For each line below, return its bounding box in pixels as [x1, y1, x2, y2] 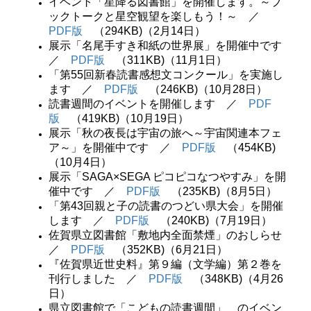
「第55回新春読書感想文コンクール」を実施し [49, 69, 283, 81]
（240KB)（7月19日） [149, 215, 283, 226]
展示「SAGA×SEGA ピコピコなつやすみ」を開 [49, 171, 286, 183]
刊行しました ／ [49, 273, 149, 285]
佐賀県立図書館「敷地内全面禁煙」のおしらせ [49, 229, 282, 241]
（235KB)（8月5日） [160, 185, 288, 197]
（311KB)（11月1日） [105, 54, 227, 66]
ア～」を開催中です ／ [49, 142, 182, 153]
